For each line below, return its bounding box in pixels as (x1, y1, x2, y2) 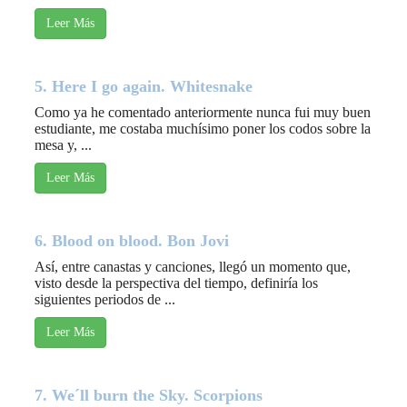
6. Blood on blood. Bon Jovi (35, 232, 229, 251)
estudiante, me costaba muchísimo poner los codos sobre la (35, 121, 371, 137)
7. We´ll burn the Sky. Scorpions (35, 386, 263, 405)
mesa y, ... (35, 137, 92, 154)
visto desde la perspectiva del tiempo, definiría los (35, 275, 318, 292)
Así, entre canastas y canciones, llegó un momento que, (35, 259, 351, 275)
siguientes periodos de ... (35, 292, 175, 308)
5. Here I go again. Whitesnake (35, 77, 253, 96)
